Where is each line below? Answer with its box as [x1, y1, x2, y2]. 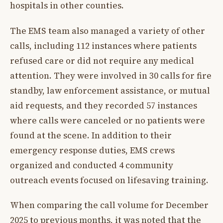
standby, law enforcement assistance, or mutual [10, 84, 210, 97]
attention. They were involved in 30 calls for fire [10, 69, 212, 82]
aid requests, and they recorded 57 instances [10, 99, 197, 111]
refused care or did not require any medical [10, 54, 194, 67]
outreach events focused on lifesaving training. [10, 174, 209, 186]
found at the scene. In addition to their [10, 129, 172, 141]
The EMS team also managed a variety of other [10, 24, 205, 37]
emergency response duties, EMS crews [10, 144, 175, 156]
